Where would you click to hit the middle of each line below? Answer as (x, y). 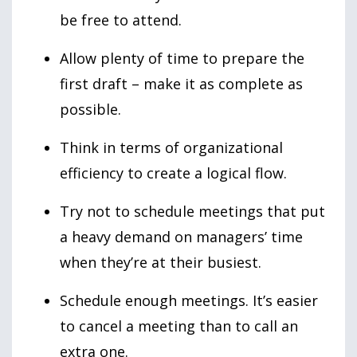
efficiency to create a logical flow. (173, 173)
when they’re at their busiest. (161, 263)
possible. (90, 110)
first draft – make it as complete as (181, 84)
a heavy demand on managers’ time (181, 237)
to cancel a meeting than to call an (179, 326)
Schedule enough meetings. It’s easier (189, 301)
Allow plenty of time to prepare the (182, 59)
